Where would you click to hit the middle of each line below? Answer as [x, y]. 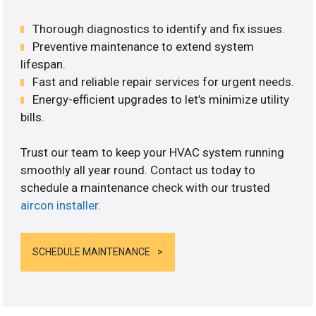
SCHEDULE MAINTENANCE [92, 251]
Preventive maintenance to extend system [144, 46]
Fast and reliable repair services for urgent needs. [164, 81]
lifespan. [43, 64]
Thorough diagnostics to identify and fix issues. [159, 29]
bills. [33, 117]
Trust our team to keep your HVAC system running [153, 153]
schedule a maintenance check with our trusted [146, 188]
